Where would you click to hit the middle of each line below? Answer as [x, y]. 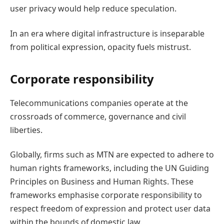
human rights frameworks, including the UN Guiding [109, 168]
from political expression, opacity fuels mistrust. [100, 47]
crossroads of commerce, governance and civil [98, 116]
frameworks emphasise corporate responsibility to [106, 195]
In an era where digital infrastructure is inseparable [107, 33]
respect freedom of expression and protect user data [110, 209]
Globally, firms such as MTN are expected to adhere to [112, 155]
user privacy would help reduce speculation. [93, 9]
